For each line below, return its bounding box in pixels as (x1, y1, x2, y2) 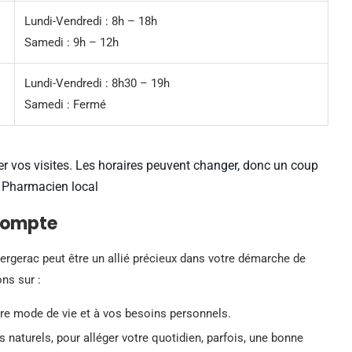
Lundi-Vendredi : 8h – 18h (24, 13, 157, 28)
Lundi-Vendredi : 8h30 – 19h (24, 75, 170, 90)
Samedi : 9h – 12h (24, 35, 119, 49)
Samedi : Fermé (24, 97, 106, 112)
